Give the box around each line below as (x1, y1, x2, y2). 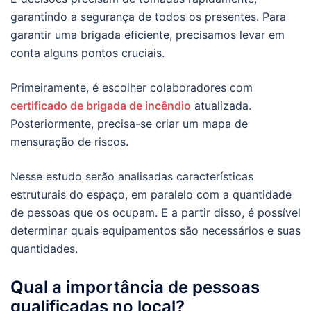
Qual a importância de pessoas (10, 277, 260, 298)
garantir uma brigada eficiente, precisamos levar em (10, 28, 285, 42)
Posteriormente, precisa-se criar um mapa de (10, 117, 248, 131)
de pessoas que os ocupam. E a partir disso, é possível (10, 205, 301, 220)
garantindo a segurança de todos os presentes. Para (10, 10, 286, 24)
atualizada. (191, 99, 251, 113)
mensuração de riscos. (10, 135, 128, 149)
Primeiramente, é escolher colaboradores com (10, 81, 253, 95)
